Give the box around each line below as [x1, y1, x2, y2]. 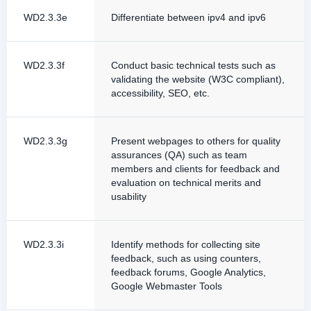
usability [111, 191, 146, 202]
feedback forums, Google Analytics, [111, 267, 266, 278]
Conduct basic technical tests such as [111, 60, 276, 71]
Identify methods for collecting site [111, 239, 260, 250]
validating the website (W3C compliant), [111, 74, 285, 85]
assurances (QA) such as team [111, 149, 247, 160]
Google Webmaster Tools [111, 280, 222, 292]
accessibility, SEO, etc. [111, 87, 210, 99]
